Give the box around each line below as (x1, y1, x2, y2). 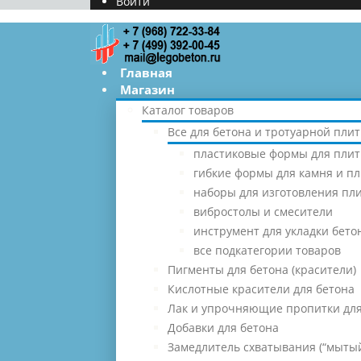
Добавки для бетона (168, 320, 279, 335)
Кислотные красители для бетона (168, 281, 355, 297)
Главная (120, 64, 172, 81)
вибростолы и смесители (193, 204, 333, 219)
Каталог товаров (142, 102, 234, 118)
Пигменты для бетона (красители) (168, 262, 356, 277)
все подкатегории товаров (193, 243, 341, 258)
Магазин (120, 81, 175, 98)
